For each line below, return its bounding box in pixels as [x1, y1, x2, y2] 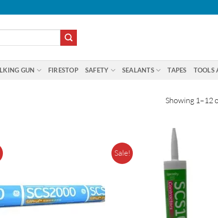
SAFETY [85, 66, 109, 74]
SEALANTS [122, 66, 154, 74]
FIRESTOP [48, 66, 78, 74]
